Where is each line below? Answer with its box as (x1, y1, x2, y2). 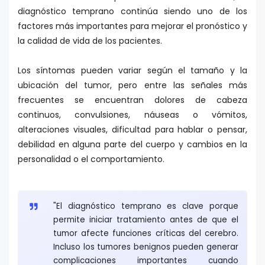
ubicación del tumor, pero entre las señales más (18, 79, 247, 91)
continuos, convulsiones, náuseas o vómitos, (18, 108, 247, 121)
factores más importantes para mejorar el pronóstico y (18, 20, 247, 32)
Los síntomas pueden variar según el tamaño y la (18, 64, 247, 76)
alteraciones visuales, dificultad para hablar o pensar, (18, 123, 247, 135)
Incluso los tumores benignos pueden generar (53, 241, 238, 253)
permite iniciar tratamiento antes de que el (53, 214, 238, 225)
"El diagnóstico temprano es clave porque (53, 200, 238, 212)
